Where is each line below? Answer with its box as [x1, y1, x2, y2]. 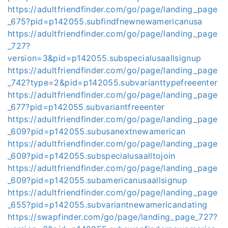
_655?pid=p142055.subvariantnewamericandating [8, 199, 208, 210]
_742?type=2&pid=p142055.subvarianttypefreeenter [8, 77, 218, 88]
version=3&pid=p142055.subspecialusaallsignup [8, 53, 202, 63]
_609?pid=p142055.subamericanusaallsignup [8, 175, 188, 185]
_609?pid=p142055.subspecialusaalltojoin [8, 151, 176, 161]
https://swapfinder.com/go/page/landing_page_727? [8, 212, 218, 222]
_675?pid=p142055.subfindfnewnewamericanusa [8, 16, 203, 26]
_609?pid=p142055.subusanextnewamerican [8, 126, 186, 136]
